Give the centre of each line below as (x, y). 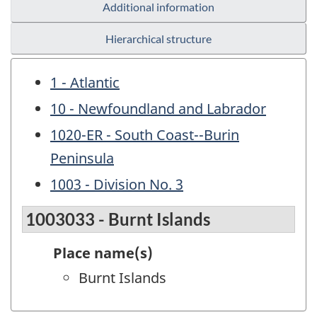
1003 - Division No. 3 (117, 185)
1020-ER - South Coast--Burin (145, 135)
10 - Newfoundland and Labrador (158, 109)
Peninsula (82, 158)
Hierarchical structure (158, 39)
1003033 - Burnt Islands (118, 219)
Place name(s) (103, 253)
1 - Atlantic (85, 83)
